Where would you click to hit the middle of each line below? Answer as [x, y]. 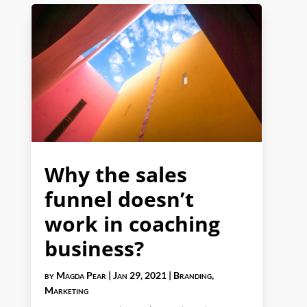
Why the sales [115, 175]
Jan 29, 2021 [139, 275]
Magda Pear [81, 275]
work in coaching [132, 224]
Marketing [66, 291]
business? [94, 249]
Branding [192, 275]
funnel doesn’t [119, 199]
